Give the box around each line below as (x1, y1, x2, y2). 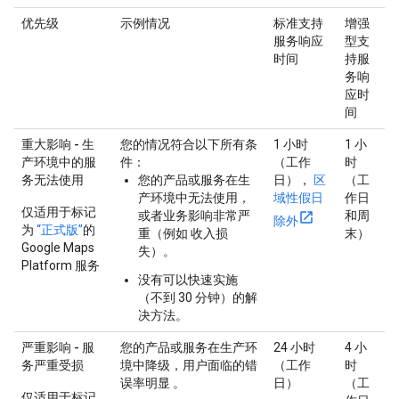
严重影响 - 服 (21, 339, 94, 354)
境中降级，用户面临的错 (120, 357, 257, 372)
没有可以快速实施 (138, 272, 238, 287)
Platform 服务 (21, 257, 100, 273)
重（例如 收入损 (138, 225, 228, 240)
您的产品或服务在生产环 (120, 339, 257, 354)
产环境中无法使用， (138, 190, 250, 205)
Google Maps (21, 240, 94, 255)
